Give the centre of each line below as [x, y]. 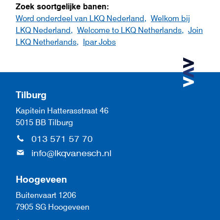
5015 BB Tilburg [44, 123]
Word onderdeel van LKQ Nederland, [81, 18]
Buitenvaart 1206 [46, 195]
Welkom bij [170, 18]
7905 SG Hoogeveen [53, 207]
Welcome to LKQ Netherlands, [130, 30]
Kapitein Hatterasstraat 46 [62, 111]
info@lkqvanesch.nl [71, 153]
